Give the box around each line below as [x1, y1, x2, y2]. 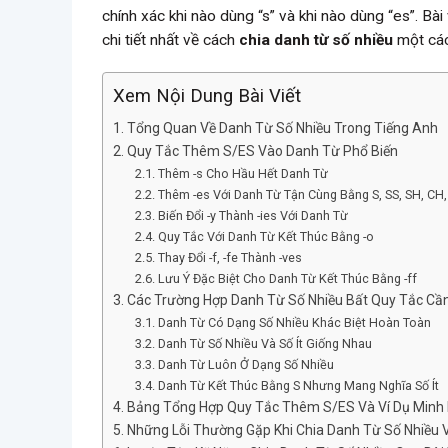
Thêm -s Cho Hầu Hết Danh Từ [157, 166, 328, 182]
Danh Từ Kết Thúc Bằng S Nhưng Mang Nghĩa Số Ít [157, 378, 439, 394]
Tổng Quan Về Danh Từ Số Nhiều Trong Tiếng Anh [126, 120, 438, 137]
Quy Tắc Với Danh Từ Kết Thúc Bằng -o [157, 229, 374, 245]
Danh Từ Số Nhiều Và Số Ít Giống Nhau [157, 336, 372, 352]
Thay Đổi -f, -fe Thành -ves [157, 250, 302, 266]
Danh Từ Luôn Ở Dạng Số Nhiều [157, 357, 334, 373]
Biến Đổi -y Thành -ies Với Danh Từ [157, 208, 348, 224]
